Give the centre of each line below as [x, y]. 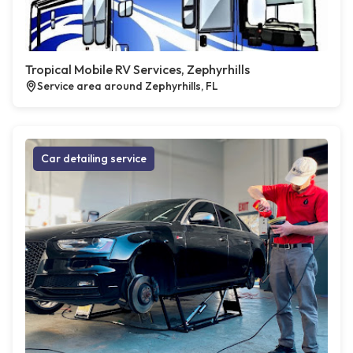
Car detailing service [94, 159]
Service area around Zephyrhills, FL [128, 86]
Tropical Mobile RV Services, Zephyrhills [137, 70]
